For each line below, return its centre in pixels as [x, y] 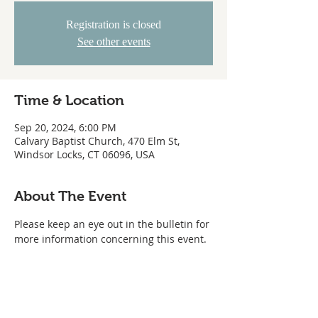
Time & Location [69, 100]
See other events [114, 42]
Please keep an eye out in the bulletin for [113, 224]
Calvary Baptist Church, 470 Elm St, [97, 141]
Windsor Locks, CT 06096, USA [84, 154]
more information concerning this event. [110, 239]
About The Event [70, 196]
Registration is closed [114, 24]
